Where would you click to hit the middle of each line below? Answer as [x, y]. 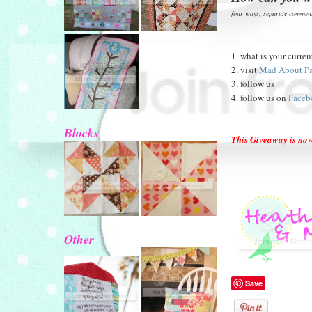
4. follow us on [259, 97]
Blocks [81, 133]
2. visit [245, 69]
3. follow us [253, 83]
